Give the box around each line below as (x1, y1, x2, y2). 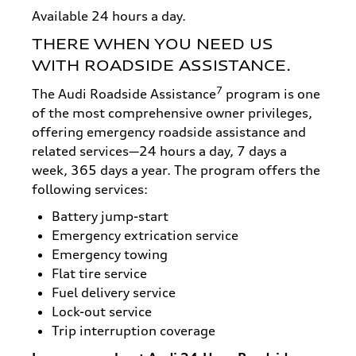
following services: (32, 180, 148, 197)
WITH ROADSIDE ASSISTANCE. (32, 56, 291, 74)
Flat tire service (52, 265, 147, 281)
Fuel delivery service (52, 284, 176, 300)
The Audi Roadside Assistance (32, 85, 216, 102)
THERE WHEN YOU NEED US (32, 34, 273, 52)
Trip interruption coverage (52, 322, 215, 339)
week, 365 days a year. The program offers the (32, 161, 320, 178)
